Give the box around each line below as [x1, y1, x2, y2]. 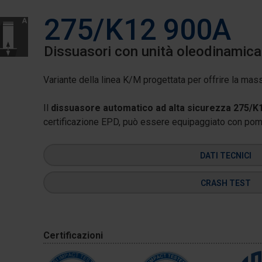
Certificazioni [43, 230, 103, 241]
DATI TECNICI [199, 151, 251, 160]
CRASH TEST [200, 178, 251, 188]
